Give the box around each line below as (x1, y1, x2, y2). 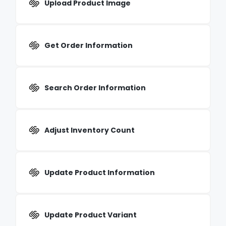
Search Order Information (44, 83, 146, 93)
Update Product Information (44, 167, 155, 178)
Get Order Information (44, 40, 133, 50)
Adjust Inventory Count (44, 125, 135, 135)
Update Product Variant (44, 210, 137, 220)
